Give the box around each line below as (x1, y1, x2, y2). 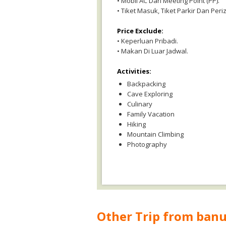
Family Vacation (127, 109, 175, 119)
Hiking (127, 120, 146, 129)
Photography (127, 140, 167, 149)
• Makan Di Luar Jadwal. (117, 46, 188, 55)
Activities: (117, 67, 151, 76)
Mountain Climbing (127, 130, 184, 139)
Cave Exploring (127, 89, 173, 98)
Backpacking (127, 79, 165, 88)
